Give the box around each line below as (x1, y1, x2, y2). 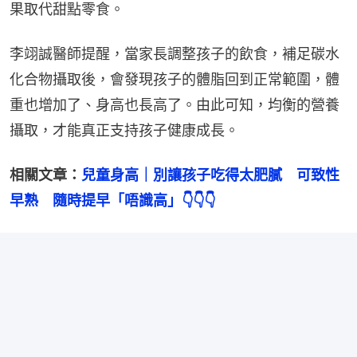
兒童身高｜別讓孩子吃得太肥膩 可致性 (81, 166, 339, 183)
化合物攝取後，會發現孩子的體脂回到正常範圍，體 (10, 70, 339, 88)
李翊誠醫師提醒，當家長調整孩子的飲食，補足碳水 (10, 45, 339, 62)
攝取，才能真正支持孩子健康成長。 (10, 121, 239, 139)
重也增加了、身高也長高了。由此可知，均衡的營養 (10, 96, 339, 113)
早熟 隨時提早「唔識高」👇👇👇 (10, 191, 215, 209)
